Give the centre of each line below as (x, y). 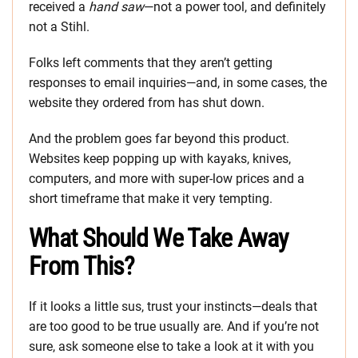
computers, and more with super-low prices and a (167, 179)
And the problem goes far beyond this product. (159, 139)
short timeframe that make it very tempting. (152, 199)
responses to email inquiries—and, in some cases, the (178, 83)
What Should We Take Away (159, 239)
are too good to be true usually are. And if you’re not (174, 327)
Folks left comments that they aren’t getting (151, 63)
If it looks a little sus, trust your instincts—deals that (173, 307)
